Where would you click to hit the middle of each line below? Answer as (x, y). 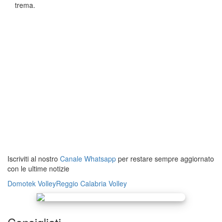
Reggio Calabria (81, 184)
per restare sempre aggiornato (165, 159)
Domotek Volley (32, 184)
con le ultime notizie (38, 169)
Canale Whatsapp (88, 159)
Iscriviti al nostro (34, 159)
